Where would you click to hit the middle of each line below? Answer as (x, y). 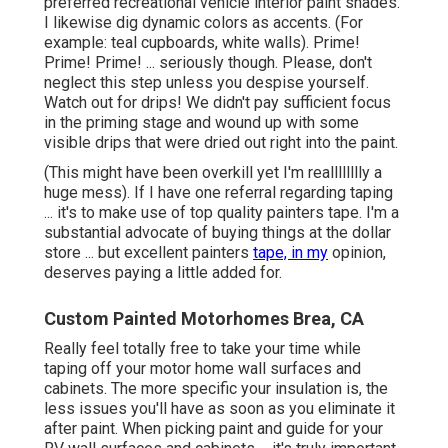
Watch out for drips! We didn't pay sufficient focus (217, 102)
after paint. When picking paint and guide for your (213, 428)
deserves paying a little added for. (163, 272)
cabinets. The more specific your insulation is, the (216, 388)
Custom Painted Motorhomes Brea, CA (204, 318)
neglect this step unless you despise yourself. (206, 82)
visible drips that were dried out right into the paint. (221, 142)
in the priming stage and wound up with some (201, 122)
